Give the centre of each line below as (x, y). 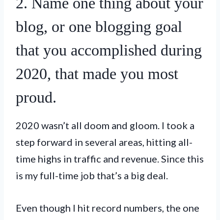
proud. (36, 97)
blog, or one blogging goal (99, 26)
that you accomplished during (109, 50)
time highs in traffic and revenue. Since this (110, 158)
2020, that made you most (97, 73)
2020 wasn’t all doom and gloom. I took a (105, 125)
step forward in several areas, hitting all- (104, 142)
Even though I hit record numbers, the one (108, 207)
